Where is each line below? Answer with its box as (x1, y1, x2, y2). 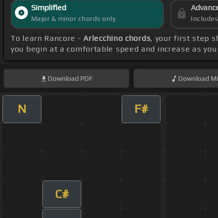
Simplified (31, 3, 66, 13)
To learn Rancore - (11, 34, 84, 43)
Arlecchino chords (83, 34, 151, 43)
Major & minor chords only (31, 15, 116, 23)
